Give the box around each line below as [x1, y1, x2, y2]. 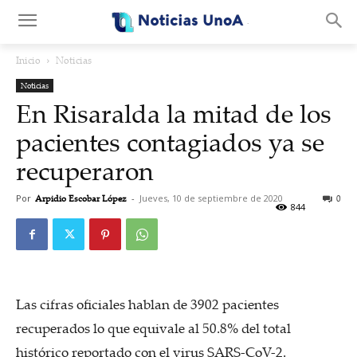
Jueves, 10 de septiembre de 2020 [139, 192, 283, 204]
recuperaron [16, 153, 154, 188]
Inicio [16, 53, 41, 67]
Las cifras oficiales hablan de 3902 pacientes [16, 295, 279, 313]
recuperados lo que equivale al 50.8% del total [16, 319, 291, 337]
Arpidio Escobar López [35, 192, 127, 205]
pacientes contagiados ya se [16, 124, 324, 159]
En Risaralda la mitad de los [16, 96, 331, 131]
